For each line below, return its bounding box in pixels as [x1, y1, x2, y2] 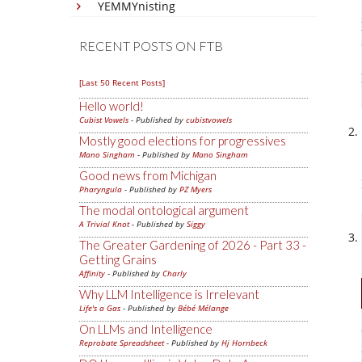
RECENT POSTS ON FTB [79, 38, 223, 53]
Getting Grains [79, 252, 157, 267]
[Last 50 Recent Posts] [79, 77, 165, 88]
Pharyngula [79, 183, 122, 195]
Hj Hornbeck [221, 337, 267, 348]
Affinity [79, 267, 105, 279]
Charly [162, 267, 187, 279]
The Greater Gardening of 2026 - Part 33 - [79, 238, 306, 252]
